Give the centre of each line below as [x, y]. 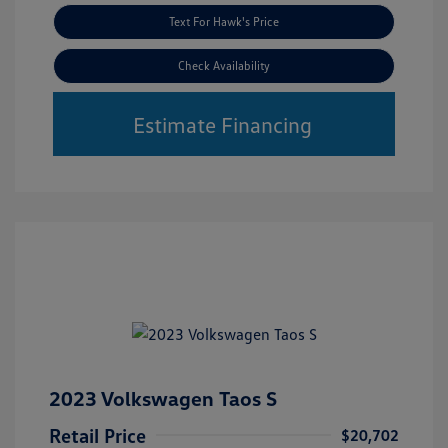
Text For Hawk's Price [224, 21]
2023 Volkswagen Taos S [163, 397]
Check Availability [224, 65]
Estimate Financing [222, 125]
